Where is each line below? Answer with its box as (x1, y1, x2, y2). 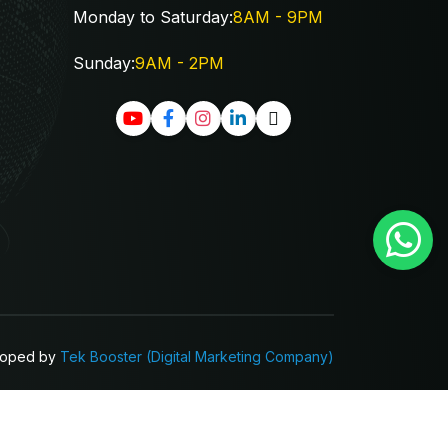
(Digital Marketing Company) (146, 347, 334, 365)
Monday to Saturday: (72, 6, 233, 27)
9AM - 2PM (134, 52, 224, 73)
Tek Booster (60, 347, 146, 365)
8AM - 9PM (232, 6, 323, 27)
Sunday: (72, 52, 135, 73)
